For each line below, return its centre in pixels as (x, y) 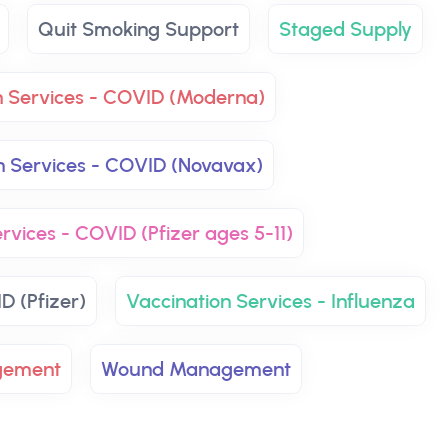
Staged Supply (345, 29)
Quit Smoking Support (138, 29)
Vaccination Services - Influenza (270, 301)
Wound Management (196, 369)
